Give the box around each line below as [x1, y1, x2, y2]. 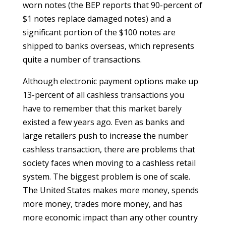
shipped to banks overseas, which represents [22, 40, 194, 52]
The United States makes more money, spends [22, 185, 199, 196]
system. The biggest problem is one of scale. [22, 171, 190, 183]
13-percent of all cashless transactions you [22, 89, 184, 101]
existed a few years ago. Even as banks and [22, 117, 185, 128]
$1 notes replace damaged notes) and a [22, 13, 171, 25]
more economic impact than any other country [22, 212, 198, 223]
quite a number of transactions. [22, 54, 142, 66]
